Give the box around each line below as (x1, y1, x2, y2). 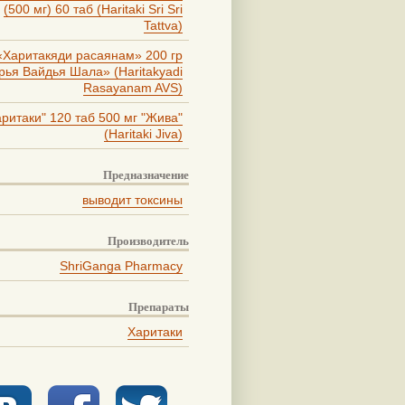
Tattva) (144, 17, 183, 33)
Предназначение (103, 167, 189, 182)
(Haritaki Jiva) (104, 126, 183, 141)
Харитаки (127, 324, 183, 339)
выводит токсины (82, 192, 183, 207)
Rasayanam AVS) (83, 80, 183, 95)
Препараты (128, 299, 189, 314)
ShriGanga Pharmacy (60, 258, 183, 273)
